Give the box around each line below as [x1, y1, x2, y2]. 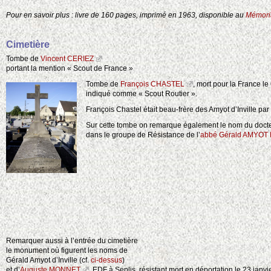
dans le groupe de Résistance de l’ [86, 131, 200, 140]
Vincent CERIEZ [41, 54, 94, 64]
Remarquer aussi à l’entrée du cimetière [6, 237, 138, 246]
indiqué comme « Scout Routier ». [86, 90, 197, 99]
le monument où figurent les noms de [6, 246, 128, 255]
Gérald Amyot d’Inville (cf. [6, 256, 91, 265]
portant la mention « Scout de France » [6, 64, 133, 73]
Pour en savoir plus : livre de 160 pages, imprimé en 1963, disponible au [6, 11, 246, 20]
